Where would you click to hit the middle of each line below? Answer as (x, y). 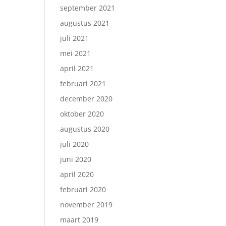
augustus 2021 (85, 23)
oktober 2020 (82, 114)
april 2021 (77, 68)
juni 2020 (76, 159)
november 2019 (87, 205)
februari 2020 (83, 189)
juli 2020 (75, 144)
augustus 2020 (85, 129)
